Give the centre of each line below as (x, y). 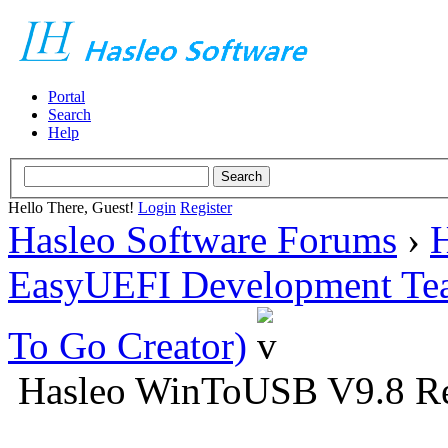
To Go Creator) (127, 345)
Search (69, 114)
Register (206, 207)
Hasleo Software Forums (202, 239)
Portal (66, 96)
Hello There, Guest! (73, 207)
